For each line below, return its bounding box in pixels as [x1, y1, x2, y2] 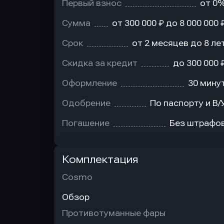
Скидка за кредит [62, 58, 137, 68]
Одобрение [62, 98, 110, 108]
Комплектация [62, 153, 138, 165]
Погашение [62, 118, 109, 128]
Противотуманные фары [62, 208, 165, 218]
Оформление [62, 78, 117, 88]
